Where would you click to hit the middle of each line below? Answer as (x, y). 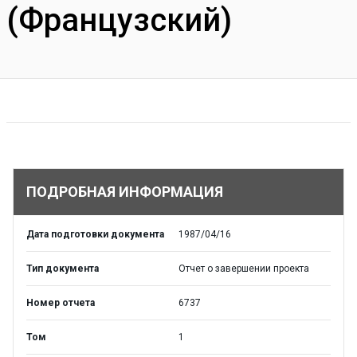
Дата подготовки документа (95, 234)
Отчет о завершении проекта (244, 269)
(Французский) (119, 20)
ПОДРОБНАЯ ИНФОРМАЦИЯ (125, 192)
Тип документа (63, 269)
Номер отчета (61, 303)
